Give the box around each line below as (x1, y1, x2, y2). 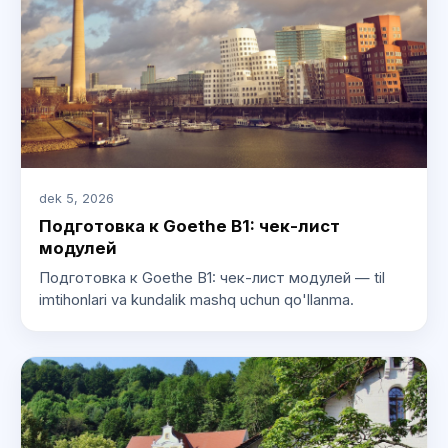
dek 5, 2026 (38, 190, 114, 206)
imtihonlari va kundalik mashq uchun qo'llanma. (38, 291, 354, 310)
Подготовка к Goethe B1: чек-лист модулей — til (38, 269, 385, 288)
